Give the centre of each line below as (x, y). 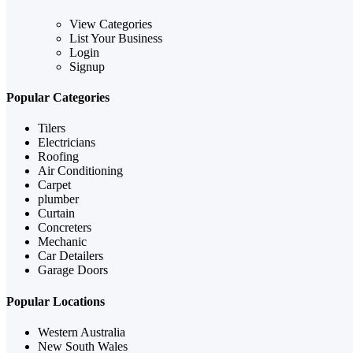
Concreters (65, 228)
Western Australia (82, 332)
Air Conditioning (80, 171)
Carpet (54, 185)
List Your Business (116, 38)
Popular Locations (56, 301)
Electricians (67, 143)
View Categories (111, 24)
